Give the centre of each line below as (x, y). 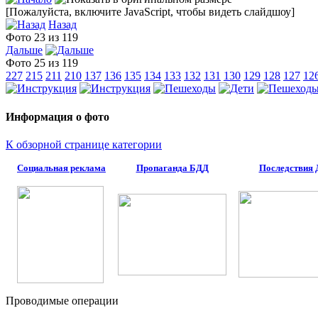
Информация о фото (59, 116)
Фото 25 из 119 (45, 63)
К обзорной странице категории (84, 144)
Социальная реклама (61, 168)
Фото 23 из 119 (45, 38)
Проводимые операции (62, 300)
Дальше (24, 50)
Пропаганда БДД (172, 168)
